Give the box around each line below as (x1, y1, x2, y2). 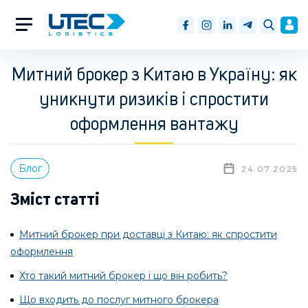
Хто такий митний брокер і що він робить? (19, 269, 228, 282)
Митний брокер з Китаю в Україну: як (11, 67, 297, 85)
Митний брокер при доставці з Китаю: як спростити (19, 228, 277, 241)
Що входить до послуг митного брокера (19, 294, 219, 306)
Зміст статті (10, 192, 100, 209)
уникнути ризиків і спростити (39, 91, 269, 109)
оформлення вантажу (69, 116, 239, 134)
